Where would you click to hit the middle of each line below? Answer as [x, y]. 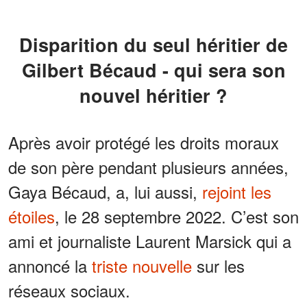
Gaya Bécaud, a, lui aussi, [105, 191]
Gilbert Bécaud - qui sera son [153, 70]
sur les [218, 265]
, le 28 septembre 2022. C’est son [177, 216]
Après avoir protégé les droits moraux [144, 142]
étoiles [32, 216]
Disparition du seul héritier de [26, 44]
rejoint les [237, 191]
